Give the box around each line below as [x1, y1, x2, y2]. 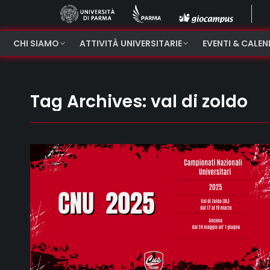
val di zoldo [151, 90, 248, 113]
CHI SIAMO [13, 37, 59, 49]
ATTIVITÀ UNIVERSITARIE [80, 37, 182, 49]
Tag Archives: [30, 90, 151, 113]
